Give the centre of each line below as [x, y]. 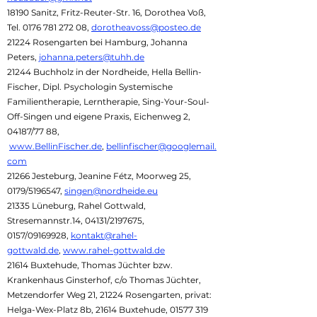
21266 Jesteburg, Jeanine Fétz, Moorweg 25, [99, 176]
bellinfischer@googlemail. [161, 146]
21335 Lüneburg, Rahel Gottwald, [76, 206]
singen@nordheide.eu [111, 191]
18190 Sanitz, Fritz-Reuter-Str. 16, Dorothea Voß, [106, 12]
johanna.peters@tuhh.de [92, 57]
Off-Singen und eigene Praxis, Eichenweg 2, [99, 116]
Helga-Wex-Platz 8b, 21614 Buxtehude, [88, 310]
